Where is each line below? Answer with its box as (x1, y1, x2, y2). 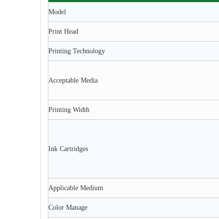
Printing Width (48, 106, 89, 113)
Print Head (48, 28, 78, 35)
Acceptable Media (48, 77, 98, 84)
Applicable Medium (48, 184, 103, 192)
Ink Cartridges (48, 145, 88, 153)
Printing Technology (48, 47, 105, 55)
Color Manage (48, 204, 88, 211)
